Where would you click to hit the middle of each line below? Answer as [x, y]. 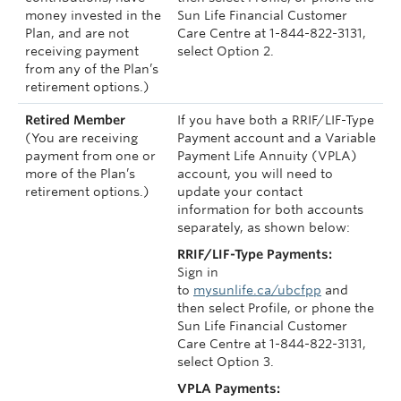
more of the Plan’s [80, 174]
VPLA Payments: [229, 388]
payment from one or [90, 156]
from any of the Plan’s [92, 69]
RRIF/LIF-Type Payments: [255, 254]
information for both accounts [270, 209]
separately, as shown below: [264, 227]
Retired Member [75, 120]
